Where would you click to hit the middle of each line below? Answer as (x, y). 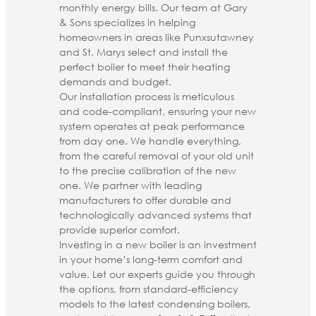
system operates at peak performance (152, 126)
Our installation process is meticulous (147, 96)
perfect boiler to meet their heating (145, 66)
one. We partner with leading (130, 185)
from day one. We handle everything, (150, 140)
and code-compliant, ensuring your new (158, 111)
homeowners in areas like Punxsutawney (157, 37)
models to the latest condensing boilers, (155, 303)
